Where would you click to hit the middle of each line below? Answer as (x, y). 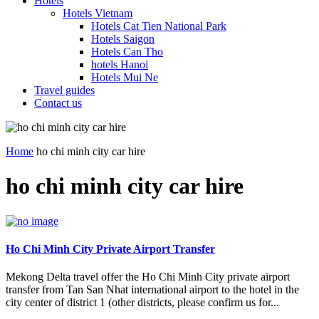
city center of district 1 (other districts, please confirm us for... (142, 303)
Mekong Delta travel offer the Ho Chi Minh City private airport (148, 277)
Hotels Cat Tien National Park (159, 26)
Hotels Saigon (123, 39)
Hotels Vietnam (98, 13)
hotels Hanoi (120, 64)
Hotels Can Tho (127, 52)
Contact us (58, 103)
